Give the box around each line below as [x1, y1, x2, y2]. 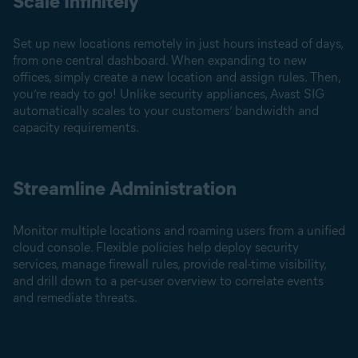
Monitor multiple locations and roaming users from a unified [13, 223, 345, 238]
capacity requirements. [13, 120, 139, 135]
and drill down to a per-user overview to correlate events [13, 273, 324, 288]
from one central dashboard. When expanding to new [13, 53, 307, 68]
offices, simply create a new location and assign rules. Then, [13, 70, 340, 85]
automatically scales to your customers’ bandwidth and [13, 103, 319, 118]
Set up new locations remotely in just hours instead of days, [13, 36, 343, 51]
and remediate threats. [13, 290, 137, 305]
